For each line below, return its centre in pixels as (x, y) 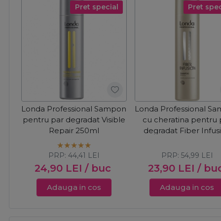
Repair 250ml (74, 131)
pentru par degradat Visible (74, 120)
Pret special (96, 7)
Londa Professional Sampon (74, 109)
